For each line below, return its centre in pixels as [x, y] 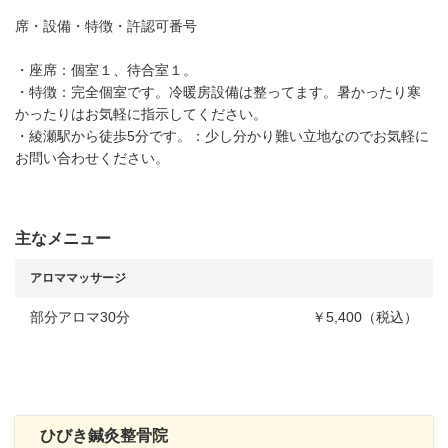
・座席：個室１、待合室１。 [106, 70]
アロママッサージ [78, 278]
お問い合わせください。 [92, 158]
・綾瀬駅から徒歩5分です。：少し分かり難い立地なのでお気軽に [222, 136]
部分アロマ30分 [80, 317]
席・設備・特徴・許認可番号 [106, 26]
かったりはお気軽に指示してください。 [141, 114]
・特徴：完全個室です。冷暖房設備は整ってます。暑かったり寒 [218, 92]
